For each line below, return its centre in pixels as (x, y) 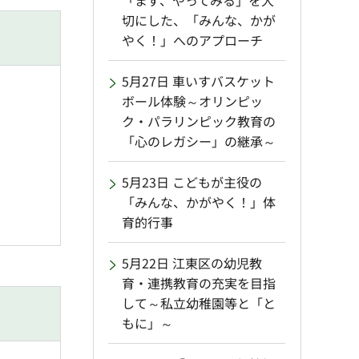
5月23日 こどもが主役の (192, 182)
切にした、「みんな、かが (199, 20)
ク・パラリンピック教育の (199, 121)
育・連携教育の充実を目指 (199, 283)
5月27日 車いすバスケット (198, 81)
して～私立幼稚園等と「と (199, 303)
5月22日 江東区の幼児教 (192, 263)
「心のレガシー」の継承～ (199, 141)
